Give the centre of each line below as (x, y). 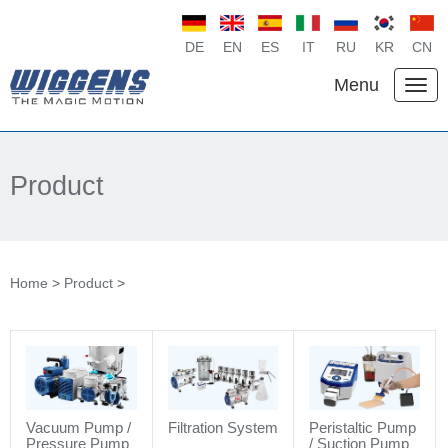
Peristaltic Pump (363, 427)
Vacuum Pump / (78, 427)
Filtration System (222, 427)
